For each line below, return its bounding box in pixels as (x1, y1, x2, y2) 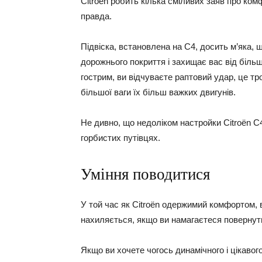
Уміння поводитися (81, 166, 210, 183)
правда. (81, 11, 112, 21)
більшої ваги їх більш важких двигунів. (81, 87, 236, 97)
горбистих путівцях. (81, 133, 160, 143)
